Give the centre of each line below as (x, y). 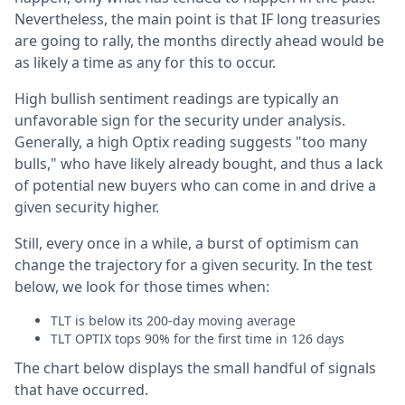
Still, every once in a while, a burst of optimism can (187, 244)
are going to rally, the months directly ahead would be (199, 41)
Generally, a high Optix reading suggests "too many (191, 142)
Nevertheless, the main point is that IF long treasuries (198, 19)
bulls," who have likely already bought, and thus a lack (199, 164)
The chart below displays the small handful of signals (195, 368)
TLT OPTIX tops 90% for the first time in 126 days (198, 339)
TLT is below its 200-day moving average (173, 321)
